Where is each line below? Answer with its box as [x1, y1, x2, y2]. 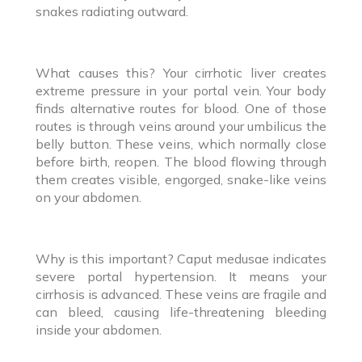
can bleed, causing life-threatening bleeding [36, 303, 326, 320]
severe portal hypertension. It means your [36, 267, 326, 284]
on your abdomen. [36, 188, 141, 205]
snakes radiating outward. [36, 2, 188, 19]
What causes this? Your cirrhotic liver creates [36, 64, 326, 81]
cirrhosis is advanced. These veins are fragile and [36, 285, 326, 302]
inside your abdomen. [36, 321, 162, 338]
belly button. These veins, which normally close [36, 135, 326, 152]
